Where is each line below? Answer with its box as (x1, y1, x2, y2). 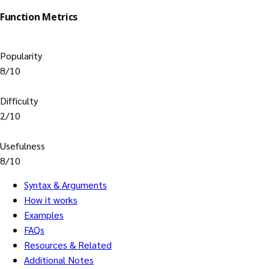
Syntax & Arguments (24, 178, 107, 192)
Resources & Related (24, 238, 112, 252)
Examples (24, 208, 64, 222)
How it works (24, 193, 77, 207)
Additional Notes (24, 253, 94, 267)
